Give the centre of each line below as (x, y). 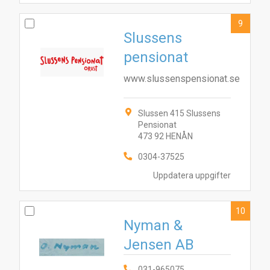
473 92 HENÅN (165, 136)
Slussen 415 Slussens (179, 113)
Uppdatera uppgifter (192, 176)
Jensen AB (159, 245)
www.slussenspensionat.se (182, 79)
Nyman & (153, 225)
